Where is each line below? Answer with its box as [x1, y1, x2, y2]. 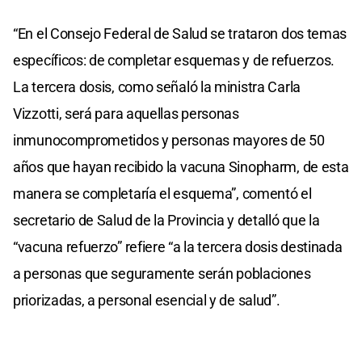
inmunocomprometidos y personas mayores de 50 [13, 131, 325, 149]
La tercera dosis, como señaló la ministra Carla [13, 78, 301, 95]
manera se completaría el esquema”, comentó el [13, 184, 312, 202]
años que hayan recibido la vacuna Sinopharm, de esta [13, 158, 349, 175]
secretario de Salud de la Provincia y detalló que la [13, 211, 320, 229]
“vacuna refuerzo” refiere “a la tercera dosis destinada [13, 238, 343, 255]
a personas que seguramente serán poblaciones [13, 264, 311, 282]
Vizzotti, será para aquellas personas [13, 104, 239, 122]
